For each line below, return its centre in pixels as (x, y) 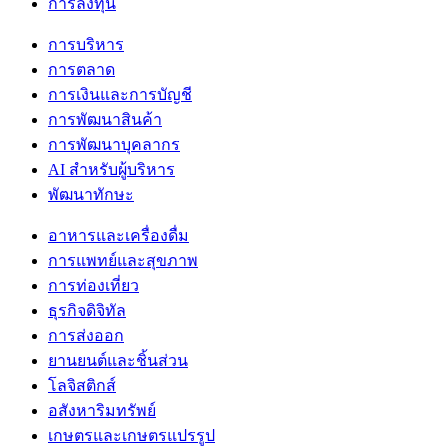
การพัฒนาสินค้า (105, 119)
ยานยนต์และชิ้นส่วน (118, 360)
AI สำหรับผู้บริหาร (111, 169)
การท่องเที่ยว (93, 285)
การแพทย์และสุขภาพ (123, 260)
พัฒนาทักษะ (91, 194)
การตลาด (81, 69)
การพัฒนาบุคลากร (114, 144)
